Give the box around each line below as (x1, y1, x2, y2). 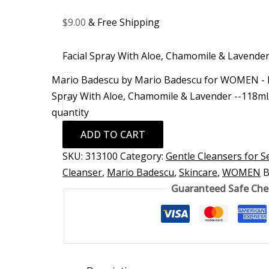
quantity (51, 105, 89, 119)
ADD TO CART (80, 127, 145, 141)
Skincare (179, 165, 217, 179)
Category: (120, 149, 166, 163)
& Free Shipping (88, 16, 160, 29)
